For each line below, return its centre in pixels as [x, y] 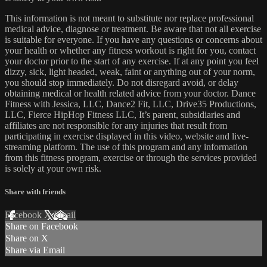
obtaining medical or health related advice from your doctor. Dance [130, 93]
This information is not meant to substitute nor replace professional [129, 18]
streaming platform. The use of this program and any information [126, 147]
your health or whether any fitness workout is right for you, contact [130, 50]
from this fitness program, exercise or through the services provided [131, 157]
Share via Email [35, 250]
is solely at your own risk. [53, 168]
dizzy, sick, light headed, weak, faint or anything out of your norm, [130, 72]
